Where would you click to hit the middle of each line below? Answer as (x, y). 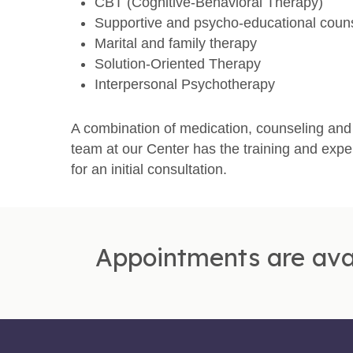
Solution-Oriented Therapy (178, 64)
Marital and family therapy (176, 43)
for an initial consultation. (149, 169)
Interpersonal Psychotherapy (185, 84)
